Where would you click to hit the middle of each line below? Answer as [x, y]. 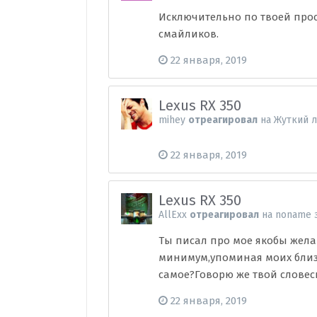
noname [294, 215]
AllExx [173, 215]
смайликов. [189, 34]
